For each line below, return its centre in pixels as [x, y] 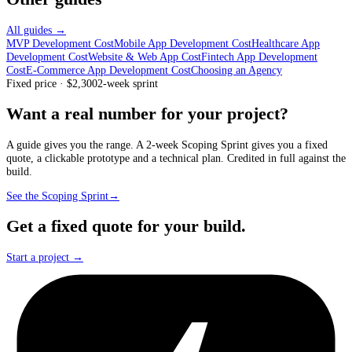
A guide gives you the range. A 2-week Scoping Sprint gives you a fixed [167, 144]
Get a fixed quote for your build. [126, 227]
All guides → [36, 30]
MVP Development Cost [60, 44]
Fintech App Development [259, 57]
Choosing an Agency [236, 70]
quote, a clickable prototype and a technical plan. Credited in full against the [176, 158]
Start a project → [45, 257]
